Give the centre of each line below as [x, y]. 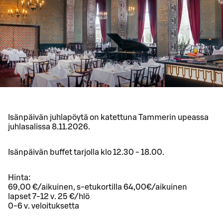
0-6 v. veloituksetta [44, 206]
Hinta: [19, 178]
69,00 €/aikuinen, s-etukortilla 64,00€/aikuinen [98, 187]
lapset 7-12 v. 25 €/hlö [49, 197]
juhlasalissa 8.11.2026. [49, 127]
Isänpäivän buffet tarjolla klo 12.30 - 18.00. [86, 153]
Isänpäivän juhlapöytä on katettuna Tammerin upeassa [108, 118]
